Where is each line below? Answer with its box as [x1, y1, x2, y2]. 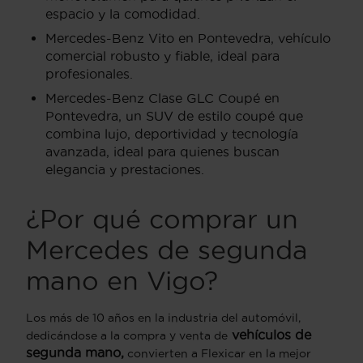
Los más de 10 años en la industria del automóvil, [26, 310, 301, 324]
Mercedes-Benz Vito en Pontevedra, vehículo [45, 30, 331, 45]
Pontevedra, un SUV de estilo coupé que [45, 108, 303, 123]
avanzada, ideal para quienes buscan [45, 143, 280, 159]
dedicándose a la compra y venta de [26, 328, 228, 342]
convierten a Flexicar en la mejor [124, 346, 311, 360]
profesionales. [45, 66, 133, 81]
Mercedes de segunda [26, 235, 308, 264]
